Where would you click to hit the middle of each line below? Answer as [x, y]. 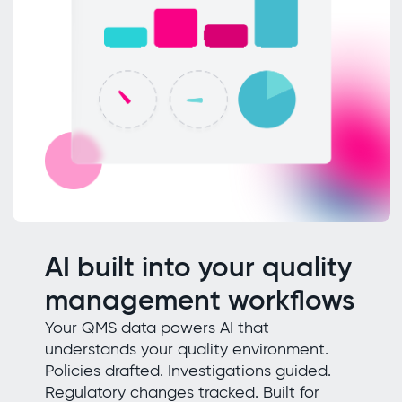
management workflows [199, 300]
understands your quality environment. [186, 349]
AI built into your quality [198, 267]
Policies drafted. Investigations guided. [188, 370]
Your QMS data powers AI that [157, 327]
